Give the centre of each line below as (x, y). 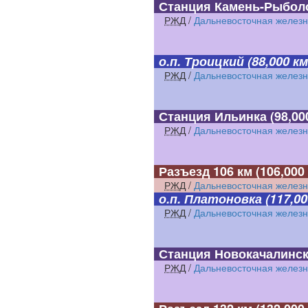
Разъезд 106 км (206, 171)
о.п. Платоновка (211, 199)
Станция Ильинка (213, 116)
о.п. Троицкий (202, 61)
